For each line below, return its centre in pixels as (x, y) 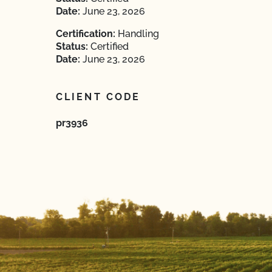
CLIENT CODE (98, 97)
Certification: (86, 34)
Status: (72, 46)
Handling (137, 34)
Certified (108, 46)
